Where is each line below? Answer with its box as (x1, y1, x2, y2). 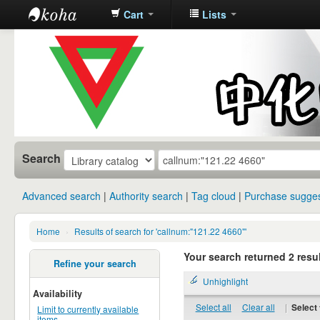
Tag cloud (191, 189, 236, 204)
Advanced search (22, 189, 101, 204)
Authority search (109, 189, 184, 204)
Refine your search (53, 257, 136, 271)
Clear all (241, 300, 275, 313)
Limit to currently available (37, 302, 139, 315)
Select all (195, 300, 231, 313)
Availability (33, 286, 83, 300)
